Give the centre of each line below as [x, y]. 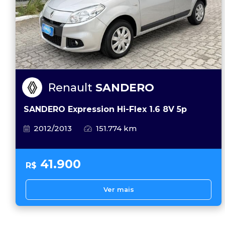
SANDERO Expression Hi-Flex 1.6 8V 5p [105, 109]
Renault [72, 88]
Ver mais [119, 190]
